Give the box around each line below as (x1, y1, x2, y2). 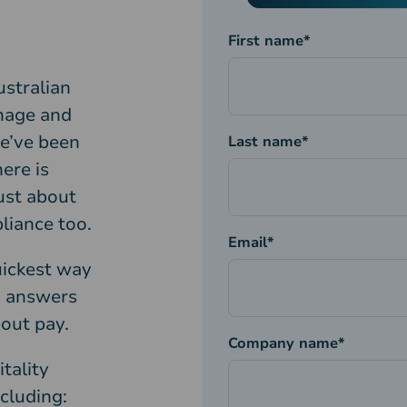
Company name (227, 333, 338, 354)
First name (227, 31, 303, 52)
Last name (227, 132, 302, 153)
